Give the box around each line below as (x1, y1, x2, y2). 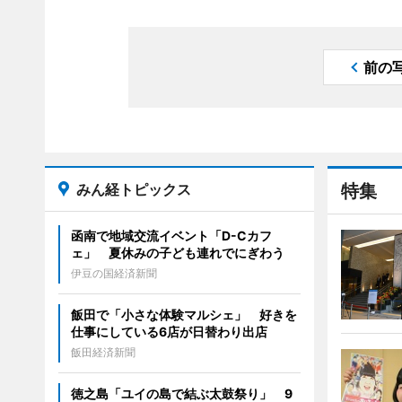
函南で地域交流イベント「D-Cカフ (70, 228, 272, 244)
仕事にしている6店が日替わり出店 (70, 324, 267, 340)
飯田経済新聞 (70, 345, 135, 360)
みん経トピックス (75, 180, 191, 199)
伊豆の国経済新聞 (70, 267, 157, 281)
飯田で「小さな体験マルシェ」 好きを (70, 307, 297, 323)
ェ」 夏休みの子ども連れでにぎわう (70, 245, 284, 261)
